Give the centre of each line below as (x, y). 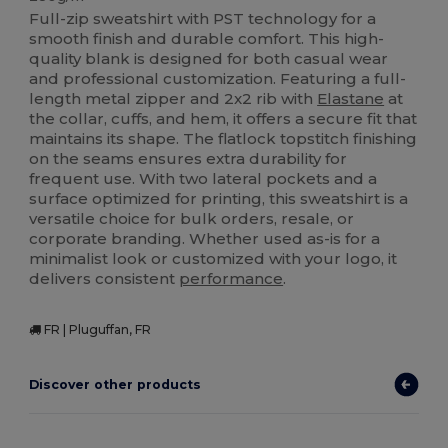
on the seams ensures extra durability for (188, 158)
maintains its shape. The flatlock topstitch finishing (223, 138)
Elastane (351, 98)
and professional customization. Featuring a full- (218, 78)
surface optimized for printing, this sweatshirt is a (219, 198)
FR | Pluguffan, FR (96, 329)
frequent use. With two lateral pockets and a (203, 178)
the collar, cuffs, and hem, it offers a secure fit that (223, 118)
